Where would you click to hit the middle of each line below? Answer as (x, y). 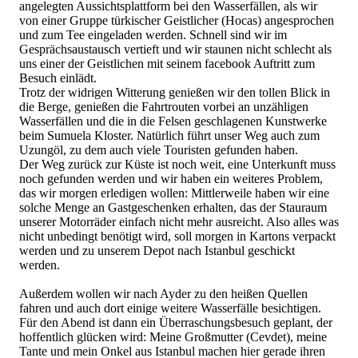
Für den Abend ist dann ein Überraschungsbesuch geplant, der (176, 322)
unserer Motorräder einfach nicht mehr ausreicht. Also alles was (179, 221)
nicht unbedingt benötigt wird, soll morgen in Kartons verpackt (177, 236)
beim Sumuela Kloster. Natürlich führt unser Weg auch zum (169, 135)
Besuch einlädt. (58, 78)
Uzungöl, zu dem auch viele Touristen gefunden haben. (159, 149)
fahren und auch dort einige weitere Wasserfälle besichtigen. (170, 308)
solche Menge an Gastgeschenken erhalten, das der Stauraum (173, 207)
